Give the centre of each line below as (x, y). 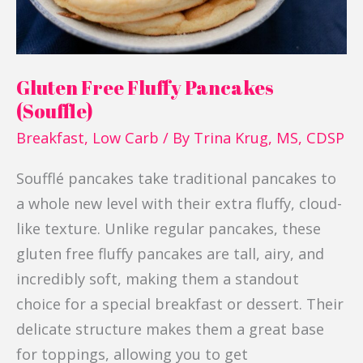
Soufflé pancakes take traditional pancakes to (176, 178)
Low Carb (126, 137)
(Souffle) (55, 111)
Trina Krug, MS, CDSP (269, 137)
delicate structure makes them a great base (170, 329)
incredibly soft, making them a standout (158, 278)
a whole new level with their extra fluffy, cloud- (179, 203)
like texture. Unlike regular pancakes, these (169, 228)
